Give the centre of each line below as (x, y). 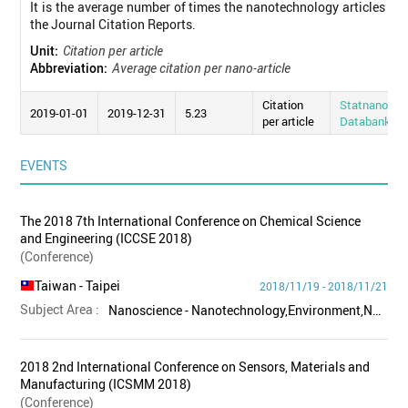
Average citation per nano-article (202, 67)
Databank (366, 122)
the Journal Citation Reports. (113, 24)
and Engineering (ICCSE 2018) (107, 239)
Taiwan (56, 286)
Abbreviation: (69, 67)
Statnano (364, 105)
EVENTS (44, 166)
